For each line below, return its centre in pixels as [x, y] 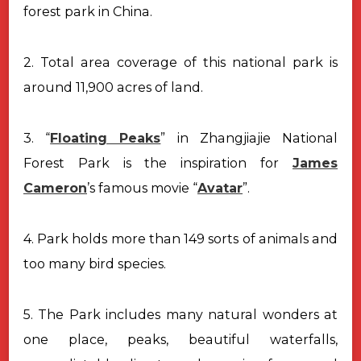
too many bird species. [95, 263]
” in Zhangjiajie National [249, 138]
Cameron [55, 188]
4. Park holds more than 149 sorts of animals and [180, 239]
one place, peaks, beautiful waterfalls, [180, 339]
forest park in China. [88, 11]
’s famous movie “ [142, 188]
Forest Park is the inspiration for [158, 163]
